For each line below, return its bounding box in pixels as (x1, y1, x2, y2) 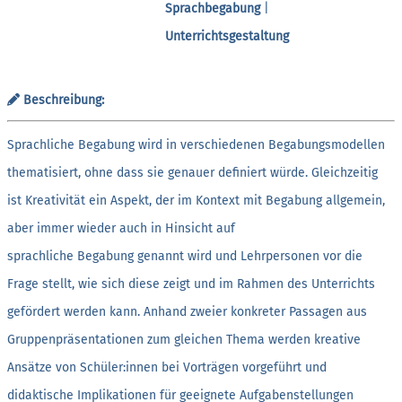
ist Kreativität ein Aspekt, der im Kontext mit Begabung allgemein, (7, 192, 385, 208)
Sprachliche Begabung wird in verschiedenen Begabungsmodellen (7, 136, 385, 153)
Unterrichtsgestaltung (165, 28, 289, 44)
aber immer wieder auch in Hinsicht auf (7, 220, 235, 236)
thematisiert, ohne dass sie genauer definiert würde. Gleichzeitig (7, 164, 378, 180)
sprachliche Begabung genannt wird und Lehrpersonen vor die (7, 248, 363, 264)
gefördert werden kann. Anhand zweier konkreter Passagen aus (7, 303, 367, 319)
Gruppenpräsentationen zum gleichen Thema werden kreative (7, 331, 361, 347)
